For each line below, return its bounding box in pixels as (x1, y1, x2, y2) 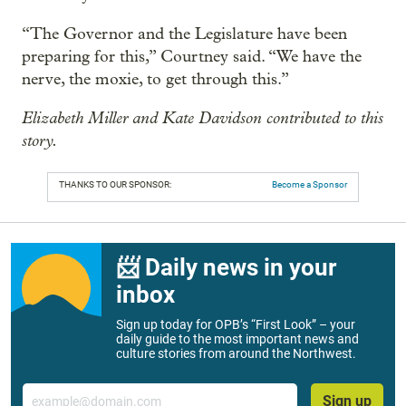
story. (22, 130, 58, 150)
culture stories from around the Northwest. (116, 346, 356, 361)
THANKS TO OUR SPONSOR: (59, 179, 171, 189)
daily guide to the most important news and (116, 332, 359, 346)
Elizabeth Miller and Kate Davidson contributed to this (22, 108, 383, 128)
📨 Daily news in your (116, 254, 336, 281)
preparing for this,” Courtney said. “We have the (22, 47, 362, 66)
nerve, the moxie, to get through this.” (22, 70, 289, 89)
